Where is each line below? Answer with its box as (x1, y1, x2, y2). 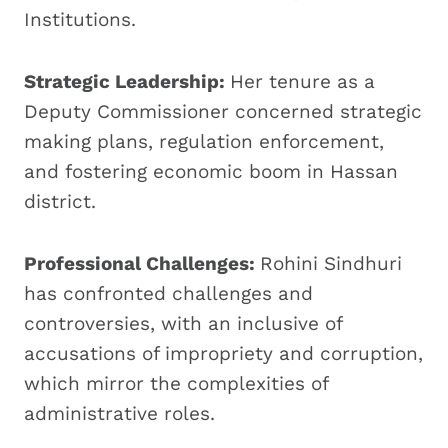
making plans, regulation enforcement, (24, 129, 384, 153)
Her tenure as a (230, 69, 375, 93)
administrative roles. (24, 401, 215, 425)
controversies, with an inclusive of (24, 311, 342, 335)
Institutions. (24, 7, 136, 31)
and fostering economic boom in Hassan (24, 159, 398, 183)
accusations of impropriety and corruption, (24, 341, 423, 365)
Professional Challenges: (24, 251, 260, 275)
